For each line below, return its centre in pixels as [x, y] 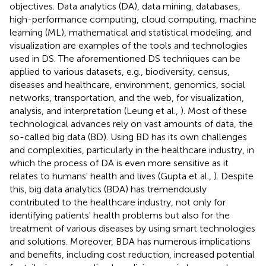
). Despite [234, 176]
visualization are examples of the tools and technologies [129, 45]
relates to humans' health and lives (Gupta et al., [112, 176]
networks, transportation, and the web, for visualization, [127, 97]
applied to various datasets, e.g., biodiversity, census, [120, 71]
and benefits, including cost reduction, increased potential [132, 254]
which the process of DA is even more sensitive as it [119, 163]
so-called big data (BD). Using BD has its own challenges [128, 137]
